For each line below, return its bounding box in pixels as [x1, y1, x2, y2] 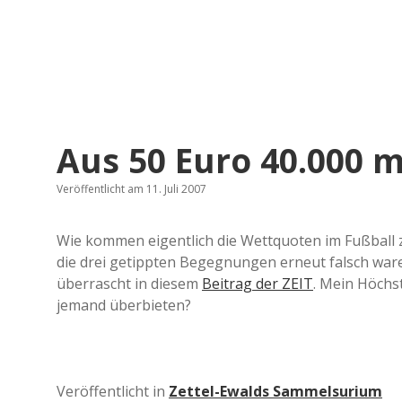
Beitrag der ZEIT [202, 274, 313, 293]
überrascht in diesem [57, 274, 202, 293]
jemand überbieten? [57, 295, 191, 315]
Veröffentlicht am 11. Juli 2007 [57, 181, 206, 197]
